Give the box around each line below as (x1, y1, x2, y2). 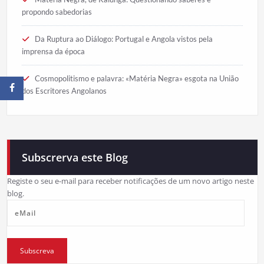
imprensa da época (21, 46, 85, 56)
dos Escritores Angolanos (21, 85, 107, 95)
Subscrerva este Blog (21, 150, 128, 164)
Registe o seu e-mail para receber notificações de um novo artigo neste (6, 175, 254, 186)
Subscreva (19, 245, 54, 256)
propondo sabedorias (21, 6, 92, 16)
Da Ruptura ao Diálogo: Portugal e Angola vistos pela (34, 34, 213, 44)
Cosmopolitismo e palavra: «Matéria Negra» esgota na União (34, 73, 239, 83)
